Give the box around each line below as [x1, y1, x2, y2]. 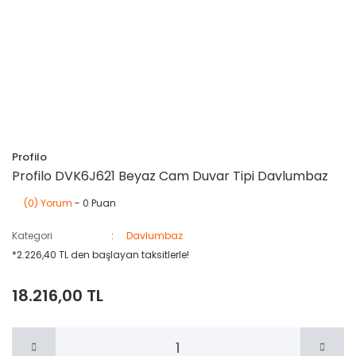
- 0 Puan [72, 196, 116, 210]
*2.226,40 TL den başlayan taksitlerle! [12, 248, 189, 261]
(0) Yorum [24, 196, 72, 210]
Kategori [12, 229, 52, 242]
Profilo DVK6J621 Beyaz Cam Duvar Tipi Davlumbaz [12, 167, 328, 185]
